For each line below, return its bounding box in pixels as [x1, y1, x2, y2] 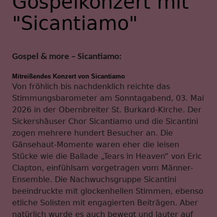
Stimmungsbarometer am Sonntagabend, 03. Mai [12, 93, 204, 103]
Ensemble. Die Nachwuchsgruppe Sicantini [12, 175, 176, 185]
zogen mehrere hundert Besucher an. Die [12, 128, 173, 138]
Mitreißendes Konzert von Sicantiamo [12, 73, 125, 80]
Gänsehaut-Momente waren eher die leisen [12, 140, 179, 150]
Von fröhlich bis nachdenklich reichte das [12, 82, 170, 92]
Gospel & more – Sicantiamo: [12, 52, 124, 62]
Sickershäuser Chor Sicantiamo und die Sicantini [12, 117, 198, 126]
